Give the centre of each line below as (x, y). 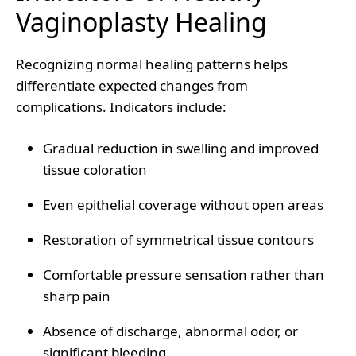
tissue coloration (95, 169)
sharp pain (77, 296)
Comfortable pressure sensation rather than (184, 274)
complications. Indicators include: (121, 106)
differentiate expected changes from (132, 85)
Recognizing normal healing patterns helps (152, 64)
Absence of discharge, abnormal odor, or (170, 331)
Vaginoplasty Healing (141, 21)
